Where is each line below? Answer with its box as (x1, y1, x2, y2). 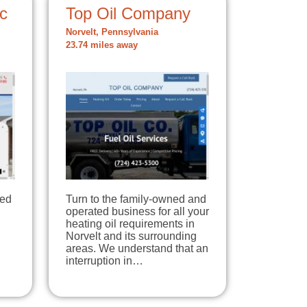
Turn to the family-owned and (66, 193, 206, 205)
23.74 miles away (66, 40, 138, 50)
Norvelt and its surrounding (66, 230, 197, 242)
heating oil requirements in (66, 217, 195, 230)
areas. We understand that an (66, 242, 208, 254)
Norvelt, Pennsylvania (66, 27, 158, 37)
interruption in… (66, 254, 143, 267)
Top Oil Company (66, 4, 191, 23)
